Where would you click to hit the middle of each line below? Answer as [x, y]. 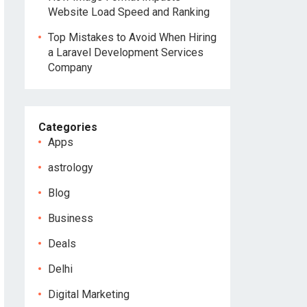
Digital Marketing [89, 294]
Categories [68, 127]
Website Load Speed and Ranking [129, 12]
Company [70, 67]
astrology [71, 168]
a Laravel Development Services [126, 52]
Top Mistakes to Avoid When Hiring [132, 37]
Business [71, 218]
